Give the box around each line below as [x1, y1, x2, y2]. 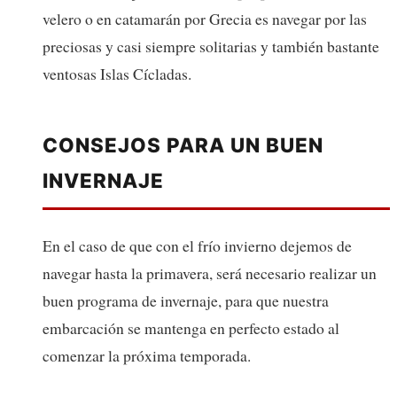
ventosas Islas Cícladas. [43, 62, 191, 84]
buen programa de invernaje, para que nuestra [43, 289, 329, 311]
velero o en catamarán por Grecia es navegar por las [43, 7, 367, 29]
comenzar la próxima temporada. [43, 344, 251, 366]
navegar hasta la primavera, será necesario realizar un [43, 261, 377, 284]
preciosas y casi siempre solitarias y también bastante [43, 35, 379, 57]
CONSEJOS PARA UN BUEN [43, 132, 323, 157]
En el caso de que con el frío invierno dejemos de [43, 234, 352, 256]
